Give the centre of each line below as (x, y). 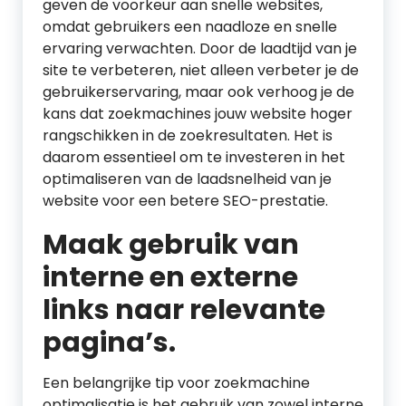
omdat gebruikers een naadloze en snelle (190, 27)
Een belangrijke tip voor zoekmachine (176, 383)
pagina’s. (109, 343)
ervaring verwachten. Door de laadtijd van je (200, 48)
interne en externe (170, 277)
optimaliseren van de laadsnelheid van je (187, 179)
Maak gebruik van (171, 245)
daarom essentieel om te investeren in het (194, 157)
